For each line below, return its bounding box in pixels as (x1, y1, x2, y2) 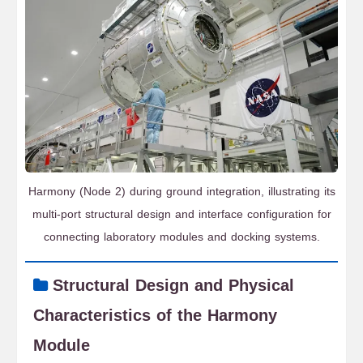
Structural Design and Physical (53, 271, 294, 301)
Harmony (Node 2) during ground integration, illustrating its (28, 181, 335, 203)
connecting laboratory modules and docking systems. (43, 226, 320, 248)
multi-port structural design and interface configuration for (32, 203, 331, 225)
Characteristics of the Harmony (33, 301, 277, 331)
